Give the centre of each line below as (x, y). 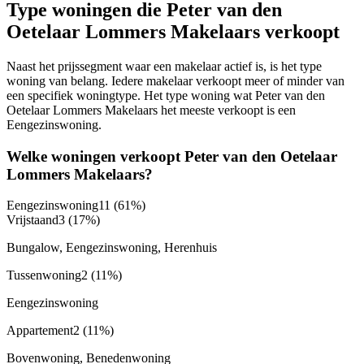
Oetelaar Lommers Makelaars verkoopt (173, 32)
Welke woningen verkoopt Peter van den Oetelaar (172, 156)
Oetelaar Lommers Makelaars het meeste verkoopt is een (151, 110)
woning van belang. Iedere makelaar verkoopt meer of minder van (175, 80)
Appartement (40, 331)
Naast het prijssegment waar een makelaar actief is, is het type (164, 66)
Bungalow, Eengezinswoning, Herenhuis (112, 248)
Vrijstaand (32, 220)
